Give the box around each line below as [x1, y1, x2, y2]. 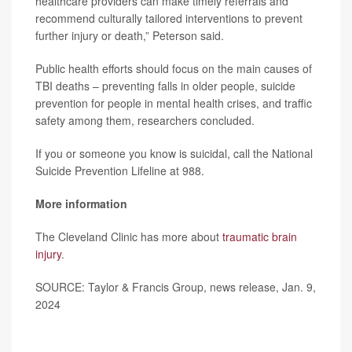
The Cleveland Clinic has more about [35, 228, 222, 244]
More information [35, 195, 127, 211]
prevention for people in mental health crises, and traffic [35, 94, 312, 111]
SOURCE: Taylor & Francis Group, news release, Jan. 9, [35, 278, 316, 295]
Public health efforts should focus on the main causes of [35, 60, 312, 76]
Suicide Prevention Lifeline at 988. [35, 162, 204, 178]
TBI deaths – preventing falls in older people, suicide [35, 77, 295, 93]
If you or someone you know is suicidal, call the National [35, 145, 313, 161]
